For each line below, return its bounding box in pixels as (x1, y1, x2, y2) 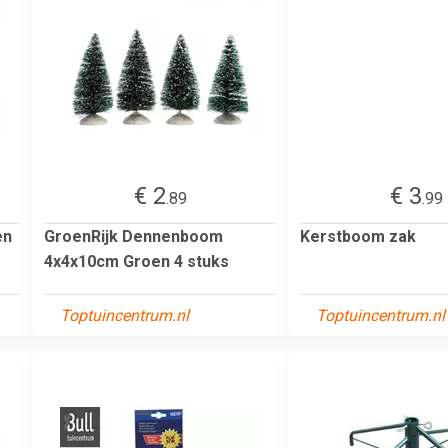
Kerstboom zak (300, 226, 416, 246)
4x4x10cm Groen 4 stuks (44, 251, 229, 271)
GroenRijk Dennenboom (44, 226, 223, 246)
